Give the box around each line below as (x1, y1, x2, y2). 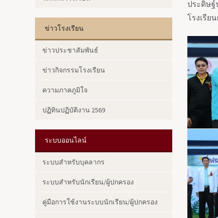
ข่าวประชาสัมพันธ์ (42, 46, 98, 54)
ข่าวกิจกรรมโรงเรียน (42, 66, 105, 74)
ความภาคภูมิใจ (42, 86, 88, 94)
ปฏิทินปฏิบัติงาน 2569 (42, 106, 105, 114)
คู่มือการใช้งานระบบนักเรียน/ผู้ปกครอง (42, 198, 158, 206)
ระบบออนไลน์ (45, 136, 87, 144)
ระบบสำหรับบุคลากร (42, 158, 105, 166)
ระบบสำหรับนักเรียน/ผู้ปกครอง (42, 178, 134, 186)
